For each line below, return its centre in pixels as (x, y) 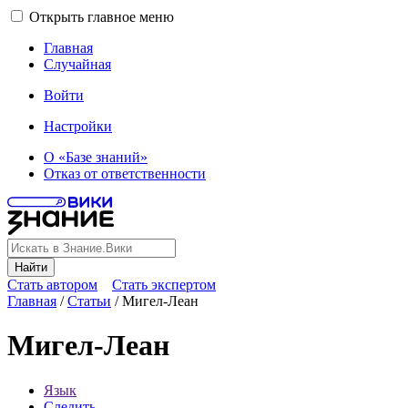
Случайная (77, 64)
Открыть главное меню (102, 17)
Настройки (78, 126)
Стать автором (52, 285)
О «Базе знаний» (96, 157)
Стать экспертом (164, 285)
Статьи (89, 301)
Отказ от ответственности (125, 173)
